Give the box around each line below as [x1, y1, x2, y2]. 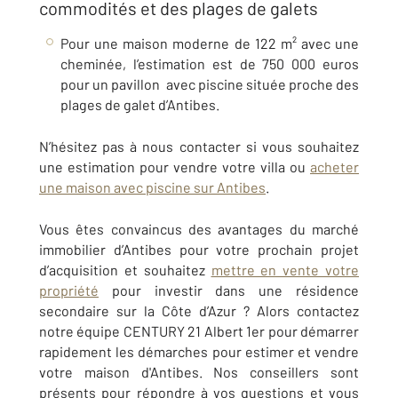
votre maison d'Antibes [39, 362, 199, 380]
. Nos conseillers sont [198, 362, 360, 380]
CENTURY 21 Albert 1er [123, 322, 266, 339]
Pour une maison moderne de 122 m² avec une [60, 34, 359, 52]
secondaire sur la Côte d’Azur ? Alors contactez [39, 301, 359, 319]
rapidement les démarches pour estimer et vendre [39, 342, 359, 360]
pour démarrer [265, 322, 360, 339]
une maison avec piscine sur [39, 178, 217, 195]
